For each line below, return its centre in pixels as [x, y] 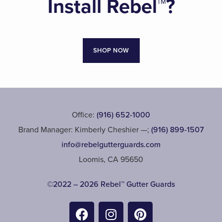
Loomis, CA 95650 [111, 160]
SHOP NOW [111, 51]
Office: [84, 115]
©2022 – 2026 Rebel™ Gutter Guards [111, 184]
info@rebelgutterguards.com [111, 145]
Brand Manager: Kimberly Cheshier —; [85, 130]
